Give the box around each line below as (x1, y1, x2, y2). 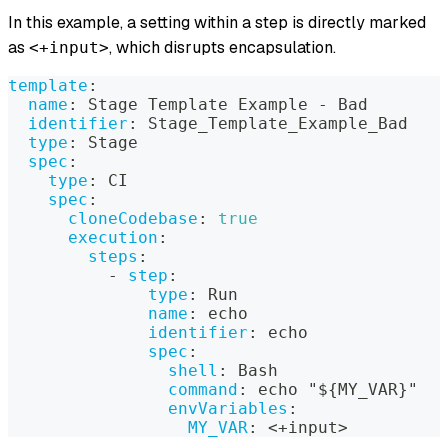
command (168, 379, 238, 399)
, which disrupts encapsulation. (109, 36, 336, 58)
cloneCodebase (68, 208, 198, 228)
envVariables (168, 398, 288, 418)
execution (68, 227, 158, 247)
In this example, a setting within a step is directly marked (8, 11, 426, 33)
